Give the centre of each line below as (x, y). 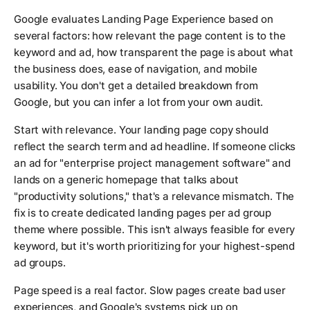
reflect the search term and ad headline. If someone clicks (155, 147)
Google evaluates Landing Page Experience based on (144, 19)
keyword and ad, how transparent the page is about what (154, 53)
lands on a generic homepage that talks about (126, 180)
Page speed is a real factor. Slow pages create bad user (150, 291)
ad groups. (40, 263)
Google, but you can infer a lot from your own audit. (139, 102)
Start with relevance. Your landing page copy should (141, 130)
